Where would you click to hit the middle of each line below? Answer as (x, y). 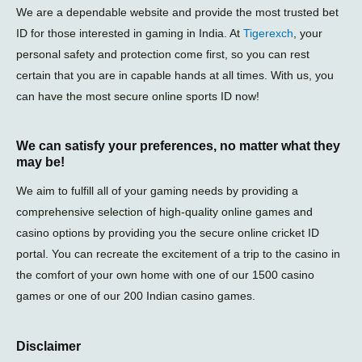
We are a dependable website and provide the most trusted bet (177, 12)
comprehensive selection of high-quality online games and (164, 212)
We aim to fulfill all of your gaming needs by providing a (157, 191)
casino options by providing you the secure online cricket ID (168, 233)
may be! (40, 162)
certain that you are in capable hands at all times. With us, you (175, 75)
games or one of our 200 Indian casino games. (136, 296)
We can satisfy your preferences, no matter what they (178, 146)
